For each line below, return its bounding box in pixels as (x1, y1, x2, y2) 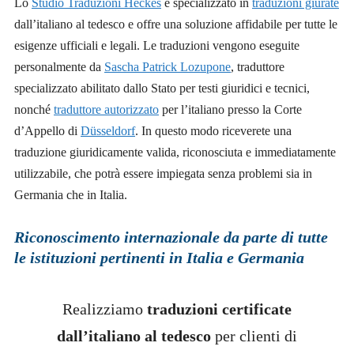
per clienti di (211, 326, 297, 345)
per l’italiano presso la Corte (159, 103, 302, 117)
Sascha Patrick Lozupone (104, 60, 231, 74)
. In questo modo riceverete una (135, 124, 292, 138)
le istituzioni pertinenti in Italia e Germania (14, 248, 304, 266)
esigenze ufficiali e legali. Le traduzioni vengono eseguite (14, 39, 299, 53)
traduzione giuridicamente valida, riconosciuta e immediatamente (14, 145, 336, 160)
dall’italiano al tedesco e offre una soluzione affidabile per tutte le (14, 17, 337, 32)
